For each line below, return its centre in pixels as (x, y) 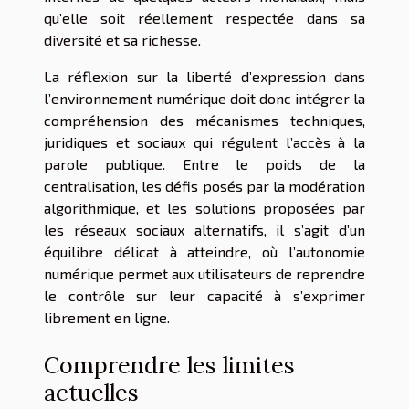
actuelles (91, 393)
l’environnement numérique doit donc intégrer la (204, 98)
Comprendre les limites (169, 365)
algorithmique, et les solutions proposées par (204, 207)
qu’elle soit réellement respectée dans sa (204, 17)
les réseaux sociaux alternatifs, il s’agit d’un (204, 229)
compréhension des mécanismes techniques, (204, 120)
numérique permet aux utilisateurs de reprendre (204, 273)
